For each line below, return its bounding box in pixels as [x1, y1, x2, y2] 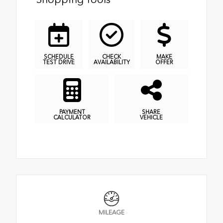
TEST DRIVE [43, 59, 75, 66]
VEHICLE [139, 113, 163, 121]
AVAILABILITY [93, 59, 130, 66]
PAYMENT [59, 108, 85, 115]
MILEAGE [99, 209, 124, 217]
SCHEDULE [44, 53, 74, 61]
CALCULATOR [53, 113, 91, 121]
